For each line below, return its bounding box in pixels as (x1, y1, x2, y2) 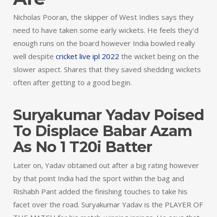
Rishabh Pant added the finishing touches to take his (13, 186, 187, 196)
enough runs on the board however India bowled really (13, 38, 195, 48)
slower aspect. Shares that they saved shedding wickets (13, 64, 201, 74)
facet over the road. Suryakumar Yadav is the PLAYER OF (13, 200, 203, 209)
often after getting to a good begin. (13, 77, 132, 87)
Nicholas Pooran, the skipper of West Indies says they (13, 12, 194, 22)
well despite (13, 51, 56, 61)
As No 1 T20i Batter (13, 138, 152, 156)
